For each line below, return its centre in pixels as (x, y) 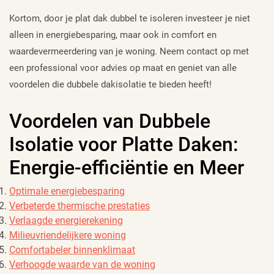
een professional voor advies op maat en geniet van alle (123, 68)
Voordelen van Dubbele (110, 121)
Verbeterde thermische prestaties (80, 206)
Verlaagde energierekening (66, 221)
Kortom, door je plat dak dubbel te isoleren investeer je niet (130, 19)
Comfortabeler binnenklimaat (72, 250)
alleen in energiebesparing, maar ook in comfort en (113, 35)
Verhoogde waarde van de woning (82, 265)
